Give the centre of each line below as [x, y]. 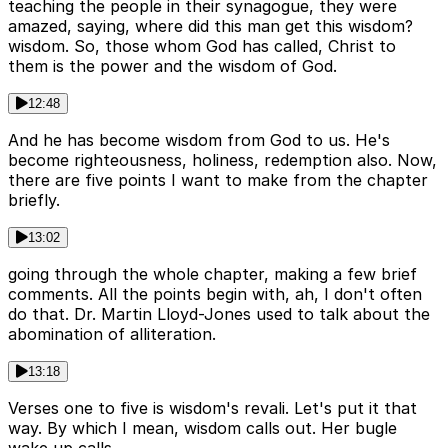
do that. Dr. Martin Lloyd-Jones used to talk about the [219, 313]
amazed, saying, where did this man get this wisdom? [210, 25]
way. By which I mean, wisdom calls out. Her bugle [202, 427]
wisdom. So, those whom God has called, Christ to [202, 45]
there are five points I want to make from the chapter [218, 179]
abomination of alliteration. [112, 333]
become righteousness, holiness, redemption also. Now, [222, 159]
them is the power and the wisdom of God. [172, 65]
